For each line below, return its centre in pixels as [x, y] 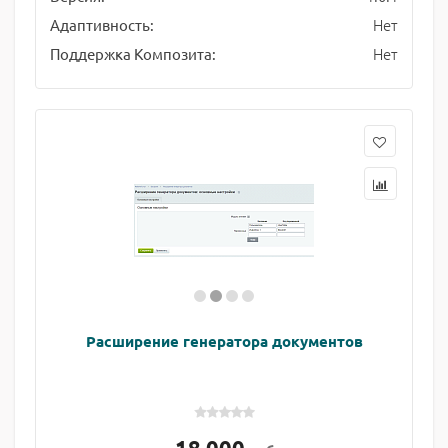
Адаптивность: [102, 24]
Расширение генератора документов [224, 341]
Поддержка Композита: [133, 53]
